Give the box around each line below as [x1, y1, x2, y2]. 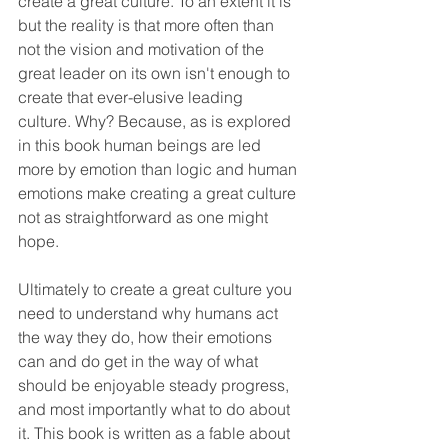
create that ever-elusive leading [18, 87, 247, 108]
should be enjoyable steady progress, [18, 375, 293, 396]
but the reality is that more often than [18, 15, 278, 36]
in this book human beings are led [18, 135, 265, 156]
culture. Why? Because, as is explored [18, 111, 295, 132]
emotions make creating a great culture [18, 183, 300, 204]
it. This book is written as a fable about [18, 423, 294, 444]
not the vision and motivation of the [18, 39, 268, 60]
